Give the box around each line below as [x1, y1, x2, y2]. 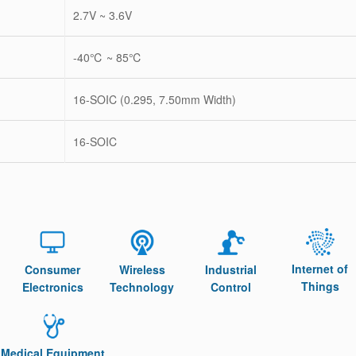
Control [211, 279, 252, 295]
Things [300, 277, 339, 294]
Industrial [205, 261, 257, 277]
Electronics [21, 279, 83, 295]
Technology [110, 279, 175, 295]
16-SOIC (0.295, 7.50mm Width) [73, 91, 236, 107]
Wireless [118, 261, 165, 277]
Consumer [25, 261, 81, 277]
